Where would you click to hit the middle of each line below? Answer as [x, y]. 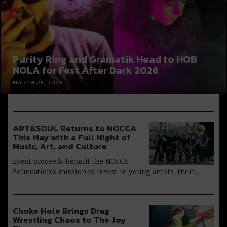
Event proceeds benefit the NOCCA [70, 161]
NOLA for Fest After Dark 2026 [86, 70]
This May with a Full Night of [72, 137]
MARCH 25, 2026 [38, 82]
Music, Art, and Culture [60, 146]
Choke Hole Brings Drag [61, 211]
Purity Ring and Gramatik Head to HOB [105, 59]
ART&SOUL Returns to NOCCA [74, 128]
